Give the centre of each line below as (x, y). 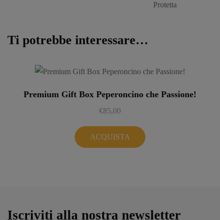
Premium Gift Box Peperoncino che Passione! (110, 95)
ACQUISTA (110, 137)
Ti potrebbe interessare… (78, 40)
